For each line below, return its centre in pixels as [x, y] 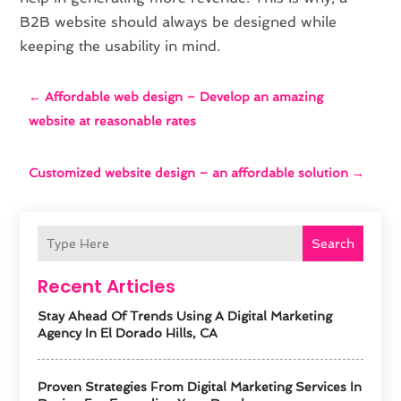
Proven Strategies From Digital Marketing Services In [200, 386]
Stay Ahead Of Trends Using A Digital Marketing [185, 316]
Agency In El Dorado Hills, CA [128, 333]
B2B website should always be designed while [179, 21]
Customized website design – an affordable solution [189, 172]
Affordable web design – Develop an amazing [184, 96]
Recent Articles [107, 286]
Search [333, 243]
